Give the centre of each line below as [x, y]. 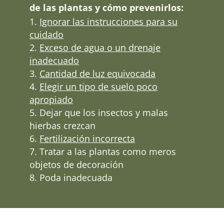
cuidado [47, 34]
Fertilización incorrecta [87, 138]
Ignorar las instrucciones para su [109, 21]
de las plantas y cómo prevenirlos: [107, 7]
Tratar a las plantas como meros [108, 151]
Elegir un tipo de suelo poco [99, 86]
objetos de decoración [77, 164]
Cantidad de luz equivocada [98, 73]
